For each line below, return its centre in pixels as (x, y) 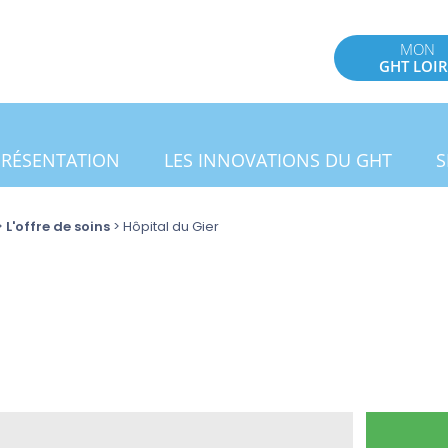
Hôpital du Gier (171, 226)
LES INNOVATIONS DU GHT (277, 160)
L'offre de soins (58, 226)
